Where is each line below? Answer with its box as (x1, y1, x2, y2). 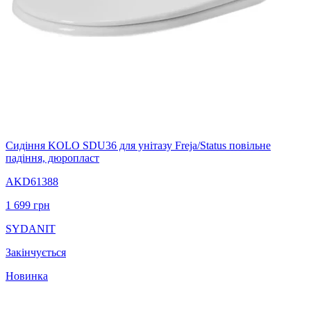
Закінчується (6, 246, 66, 258)
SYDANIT (6, 222, 56, 235)
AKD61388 (6, 175, 58, 187)
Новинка (6, 269, 48, 282)
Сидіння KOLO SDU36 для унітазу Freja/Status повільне (6, 139, 271, 151)
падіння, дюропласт (6, 151, 99, 164)
